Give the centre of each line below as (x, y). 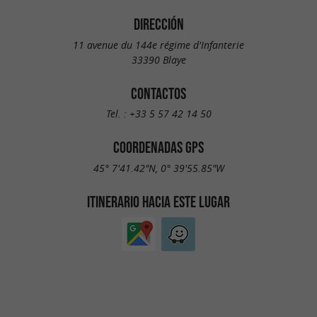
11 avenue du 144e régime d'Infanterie (158, 45)
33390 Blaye (158, 59)
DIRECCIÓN (158, 24)
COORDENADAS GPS (158, 148)
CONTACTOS (158, 93)
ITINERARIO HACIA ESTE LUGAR (158, 201)
